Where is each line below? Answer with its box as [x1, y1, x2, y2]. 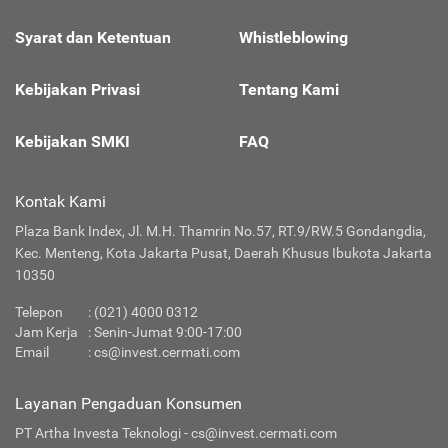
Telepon [15, 303, 63, 320]
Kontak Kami [15, 191, 106, 211]
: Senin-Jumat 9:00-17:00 [88, 323, 242, 340]
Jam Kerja [15, 323, 78, 340]
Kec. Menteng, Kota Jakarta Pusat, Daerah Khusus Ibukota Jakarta [15, 244, 432, 261]
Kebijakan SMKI [15, 131, 130, 151]
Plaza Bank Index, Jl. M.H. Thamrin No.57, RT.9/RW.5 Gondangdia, [15, 222, 426, 239]
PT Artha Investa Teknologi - [15, 424, 191, 441]
